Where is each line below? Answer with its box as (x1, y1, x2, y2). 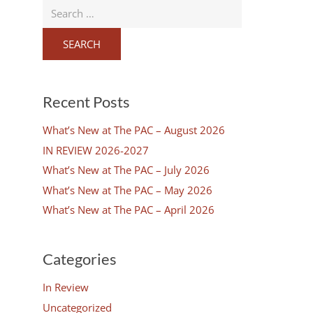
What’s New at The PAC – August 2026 (43, 123, 225, 137)
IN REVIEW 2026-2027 (43, 143, 149, 157)
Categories (43, 249, 117, 268)
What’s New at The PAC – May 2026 (43, 182, 212, 197)
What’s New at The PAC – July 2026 (43, 163, 210, 177)
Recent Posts (43, 92, 130, 111)
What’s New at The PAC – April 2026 (43, 203, 214, 217)
